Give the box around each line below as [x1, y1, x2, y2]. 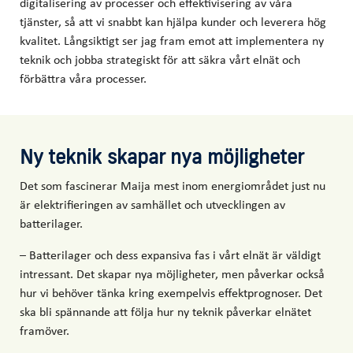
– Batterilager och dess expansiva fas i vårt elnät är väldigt [20, 246, 321, 264]
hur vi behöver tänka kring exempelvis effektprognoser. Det [20, 284, 322, 302]
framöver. [20, 321, 69, 340]
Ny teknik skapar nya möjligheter [20, 144, 304, 169]
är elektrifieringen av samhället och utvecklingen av [20, 195, 285, 214]
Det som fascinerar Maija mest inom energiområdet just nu [20, 176, 325, 195]
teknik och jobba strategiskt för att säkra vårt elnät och [20, 50, 300, 69]
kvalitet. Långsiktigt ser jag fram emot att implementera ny [20, 32, 324, 50]
